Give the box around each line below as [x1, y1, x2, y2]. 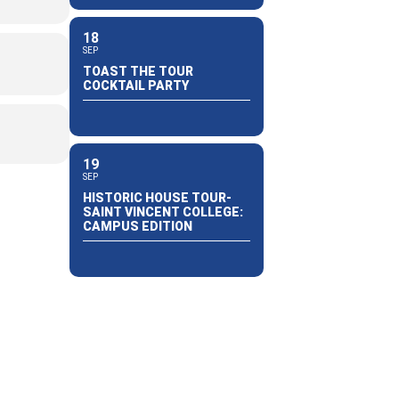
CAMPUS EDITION [82, 218, 192, 233]
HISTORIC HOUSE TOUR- [82, 190, 232, 205]
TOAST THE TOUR [82, 63, 193, 78]
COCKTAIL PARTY [82, 77, 189, 93]
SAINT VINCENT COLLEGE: [82, 204, 243, 219]
